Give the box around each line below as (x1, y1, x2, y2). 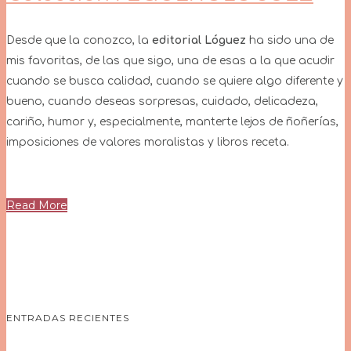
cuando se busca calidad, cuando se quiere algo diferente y (6, 74, 343, 87)
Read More (6, 197, 67, 212)
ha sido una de (246, 34, 334, 46)
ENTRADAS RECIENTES (6, 311, 129, 324)
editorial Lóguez (152, 34, 246, 46)
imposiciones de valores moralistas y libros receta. (6, 136, 289, 148)
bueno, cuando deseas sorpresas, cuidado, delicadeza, (6, 95, 318, 107)
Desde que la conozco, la (6, 34, 152, 46)
